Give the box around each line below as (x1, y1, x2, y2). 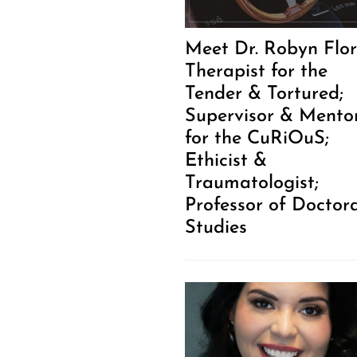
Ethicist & (184, 151, 267, 171)
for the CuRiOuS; (184, 129, 329, 149)
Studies (184, 218, 247, 238)
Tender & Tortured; (184, 84, 343, 104)
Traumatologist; (184, 174, 319, 194)
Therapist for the (184, 62, 328, 82)
